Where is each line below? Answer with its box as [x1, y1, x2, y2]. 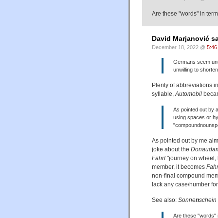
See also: [152, 197, 178, 204]
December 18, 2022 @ [152, 44, 207, 51]
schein [199, 197, 217, 204]
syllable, [152, 90, 175, 97]
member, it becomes [152, 163, 206, 170]
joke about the [152, 145, 191, 153]
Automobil [175, 90, 202, 97]
